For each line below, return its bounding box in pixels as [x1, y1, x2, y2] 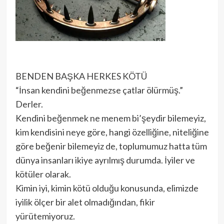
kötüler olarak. [15, 168, 71, 180]
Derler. [15, 98, 43, 110]
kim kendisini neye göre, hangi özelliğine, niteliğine [15, 126, 209, 138]
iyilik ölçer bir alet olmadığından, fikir [15, 196, 155, 208]
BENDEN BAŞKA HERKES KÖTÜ [15, 70, 147, 82]
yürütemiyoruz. [15, 210, 75, 222]
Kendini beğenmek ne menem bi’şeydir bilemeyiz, [15, 112, 206, 124]
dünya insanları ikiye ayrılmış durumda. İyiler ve [15, 154, 195, 166]
